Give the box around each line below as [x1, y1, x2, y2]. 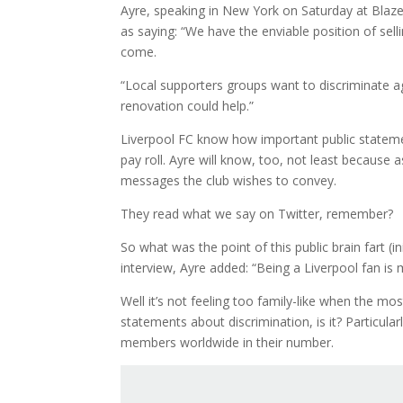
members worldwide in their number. [121, 334, 335, 351]
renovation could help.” [121, 97, 255, 114]
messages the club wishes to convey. [121, 172, 337, 189]
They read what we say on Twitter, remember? [121, 205, 394, 222]
